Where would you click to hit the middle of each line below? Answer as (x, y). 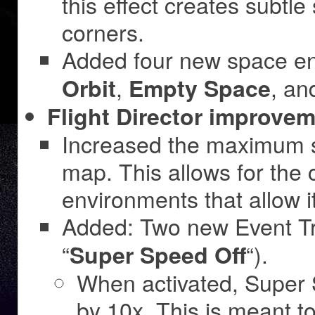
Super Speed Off (158, 255)
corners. (103, 32)
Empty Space (200, 88)
